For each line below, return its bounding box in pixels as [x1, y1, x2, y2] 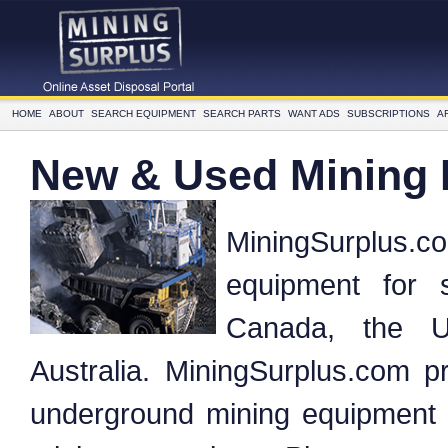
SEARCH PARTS [203, 108, 281, 119]
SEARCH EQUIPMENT [91, 108, 196, 119]
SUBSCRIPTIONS [347, 108, 430, 119]
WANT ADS [288, 108, 340, 119]
